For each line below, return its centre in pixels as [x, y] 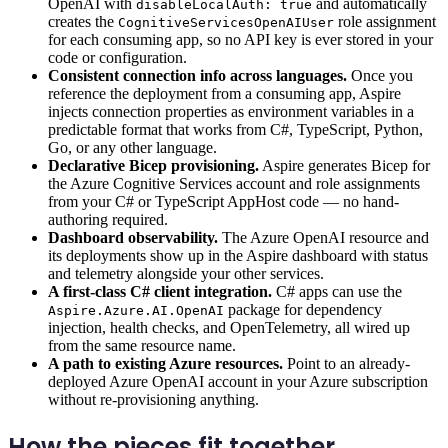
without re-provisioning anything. [153, 399]
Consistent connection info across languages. [197, 75]
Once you [380, 75]
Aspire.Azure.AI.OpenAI [136, 310]
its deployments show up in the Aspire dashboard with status [238, 255]
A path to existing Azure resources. [165, 363]
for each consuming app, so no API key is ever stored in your [240, 39]
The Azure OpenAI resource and [323, 237]
